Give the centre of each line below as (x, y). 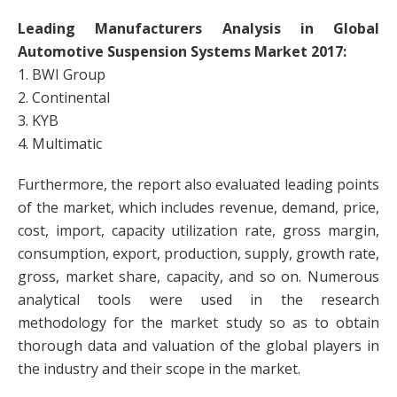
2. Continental (64, 97)
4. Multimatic (60, 144)
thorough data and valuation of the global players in (198, 346)
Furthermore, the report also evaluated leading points (198, 184)
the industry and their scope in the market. (159, 369)
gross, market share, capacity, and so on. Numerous (198, 276)
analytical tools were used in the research (198, 300)
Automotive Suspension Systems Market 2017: (182, 51)
